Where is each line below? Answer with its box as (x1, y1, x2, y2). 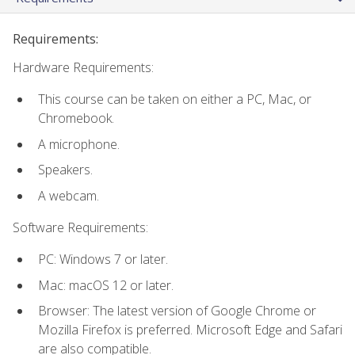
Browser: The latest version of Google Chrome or (38, 302, 316, 320)
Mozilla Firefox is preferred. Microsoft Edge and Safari (38, 321, 342, 339)
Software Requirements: (13, 218, 148, 236)
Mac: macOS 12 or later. (38, 276, 174, 294)
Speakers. (38, 161, 93, 179)
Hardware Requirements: (13, 58, 154, 76)
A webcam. (38, 186, 99, 204)
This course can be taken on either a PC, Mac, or (38, 90, 311, 108)
